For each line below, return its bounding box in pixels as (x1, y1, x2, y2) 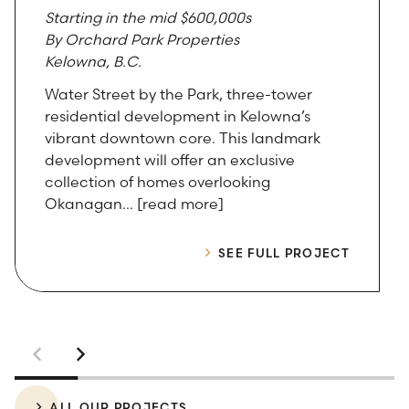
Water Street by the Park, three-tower (45, 85, 312, 104)
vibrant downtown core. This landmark (45, 129, 320, 148)
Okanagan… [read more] (45, 194, 224, 214)
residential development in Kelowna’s (45, 107, 310, 126)
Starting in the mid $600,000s (45, 8, 251, 27)
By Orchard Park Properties (45, 30, 239, 49)
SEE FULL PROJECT (218, 246, 350, 261)
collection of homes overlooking (45, 173, 270, 192)
